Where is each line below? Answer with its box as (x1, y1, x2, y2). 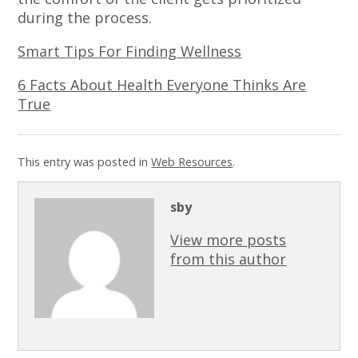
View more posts (170, 229, 287, 249)
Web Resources (151, 154, 233, 170)
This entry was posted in (18, 154, 152, 170)
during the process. (18, 8, 153, 28)
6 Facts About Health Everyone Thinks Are (18, 75, 307, 95)
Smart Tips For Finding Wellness (18, 42, 242, 62)
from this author (170, 249, 287, 268)
